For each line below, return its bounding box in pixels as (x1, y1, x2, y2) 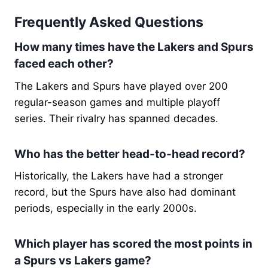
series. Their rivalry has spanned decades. (14, 112, 218, 124)
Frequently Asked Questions (14, 13, 206, 31)
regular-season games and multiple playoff (14, 96, 220, 108)
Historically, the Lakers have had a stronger (14, 170, 223, 182)
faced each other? (14, 57, 114, 71)
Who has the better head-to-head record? (14, 147, 245, 161)
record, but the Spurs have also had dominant (14, 186, 236, 199)
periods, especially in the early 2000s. (14, 202, 197, 215)
